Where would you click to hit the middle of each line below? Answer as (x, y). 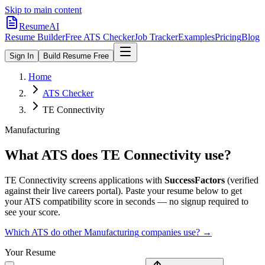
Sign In (22, 56)
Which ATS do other (44, 232)
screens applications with (114, 180)
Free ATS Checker (100, 37)
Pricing (228, 37)
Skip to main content (43, 10)
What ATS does (53, 155)
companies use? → (175, 232)
